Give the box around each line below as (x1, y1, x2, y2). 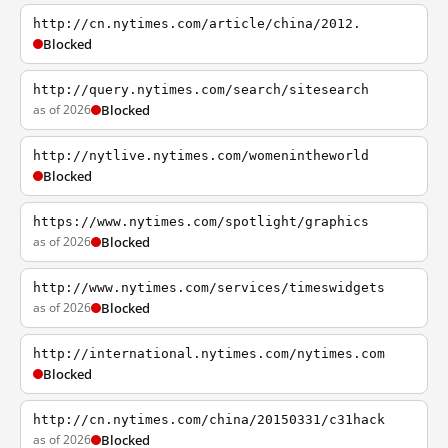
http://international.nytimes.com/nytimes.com (33, 346, 385, 361)
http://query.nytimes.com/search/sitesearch (33, 82, 369, 97)
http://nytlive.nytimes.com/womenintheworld (33, 148, 369, 163)
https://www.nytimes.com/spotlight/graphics (33, 214, 369, 229)
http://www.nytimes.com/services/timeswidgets (33, 280, 385, 295)
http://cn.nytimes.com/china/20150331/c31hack (33, 412, 385, 427)
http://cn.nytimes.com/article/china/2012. (33, 16, 361, 31)
